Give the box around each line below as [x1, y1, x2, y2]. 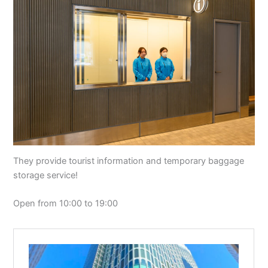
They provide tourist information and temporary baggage [13, 156, 245, 167]
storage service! [13, 170, 78, 181]
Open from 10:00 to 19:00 [13, 198, 118, 209]
